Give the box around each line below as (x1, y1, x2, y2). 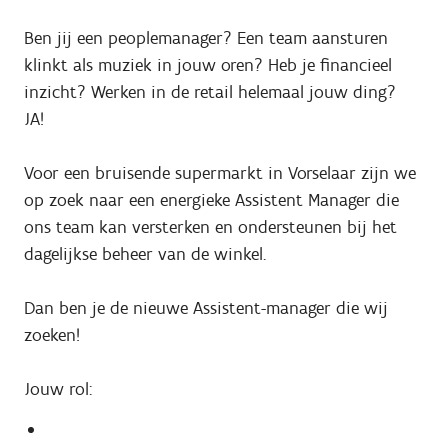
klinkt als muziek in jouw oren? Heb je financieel (24, 53, 392, 76)
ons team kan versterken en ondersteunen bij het (24, 215, 397, 238)
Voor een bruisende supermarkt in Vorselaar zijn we (24, 161, 416, 184)
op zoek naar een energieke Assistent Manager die (24, 188, 399, 211)
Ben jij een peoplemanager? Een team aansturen (24, 26, 388, 49)
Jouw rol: (24, 377, 92, 400)
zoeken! (24, 323, 80, 346)
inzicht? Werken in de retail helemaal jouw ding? (24, 80, 396, 103)
